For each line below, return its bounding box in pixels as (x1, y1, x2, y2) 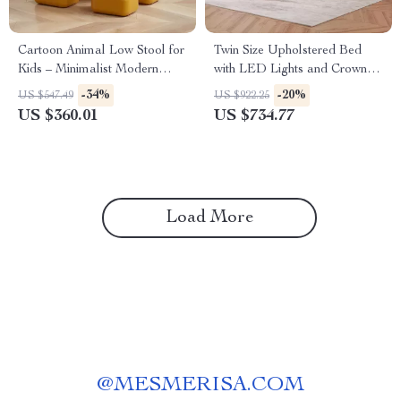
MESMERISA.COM (114, 375, 304, 397)
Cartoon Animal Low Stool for (18, 45, 184, 57)
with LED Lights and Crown (214, 64, 367, 76)
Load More (165, 209, 254, 227)
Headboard (214, 82, 277, 95)
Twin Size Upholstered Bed (214, 45, 362, 57)
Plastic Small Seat (18, 82, 118, 95)
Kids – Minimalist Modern (18, 64, 158, 76)
